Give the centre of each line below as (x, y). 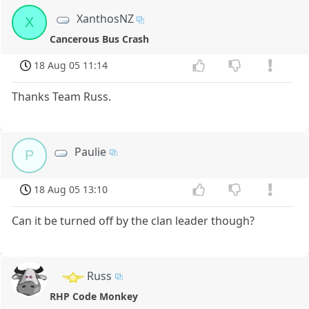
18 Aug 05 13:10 (71, 189)
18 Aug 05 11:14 (71, 66)
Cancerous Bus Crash (100, 39)
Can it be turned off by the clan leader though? (133, 220)
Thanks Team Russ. (62, 97)
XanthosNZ (105, 19)
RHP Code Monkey (94, 296)
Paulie (91, 152)
